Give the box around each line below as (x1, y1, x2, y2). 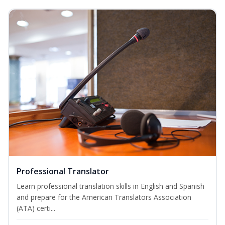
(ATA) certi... (17, 203, 55, 213)
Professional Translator (17, 166, 109, 177)
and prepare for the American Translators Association (17, 192, 191, 202)
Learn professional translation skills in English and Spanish (17, 181, 204, 191)
